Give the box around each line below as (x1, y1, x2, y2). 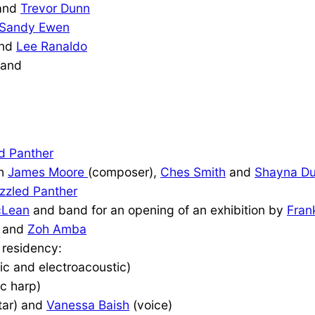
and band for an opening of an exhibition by (30, 202, 287, 217)
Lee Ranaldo (16, 38, 87, 53)
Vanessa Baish (46, 297, 129, 312)
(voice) (129, 297, 172, 312)
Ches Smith (160, 164, 226, 179)
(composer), (88, 164, 160, 179)
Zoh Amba (27, 221, 86, 236)
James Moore (8, 164, 88, 179)
